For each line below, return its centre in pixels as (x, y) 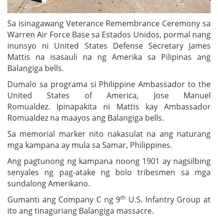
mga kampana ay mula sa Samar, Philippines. (90, 145)
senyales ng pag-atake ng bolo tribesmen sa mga (109, 172)
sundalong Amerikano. (49, 183)
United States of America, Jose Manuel (109, 95)
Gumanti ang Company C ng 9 (64, 199)
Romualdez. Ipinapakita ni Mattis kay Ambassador (109, 106)
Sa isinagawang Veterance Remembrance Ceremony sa (109, 23)
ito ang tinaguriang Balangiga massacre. (81, 210)
